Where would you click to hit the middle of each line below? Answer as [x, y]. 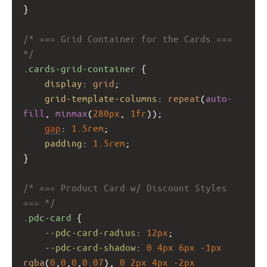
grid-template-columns [101, 98]
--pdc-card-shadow [90, 247]
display [63, 83]
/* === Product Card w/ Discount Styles [125, 187]
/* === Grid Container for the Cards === [128, 38]
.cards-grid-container [80, 68]
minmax [72, 113]
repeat [184, 98]
